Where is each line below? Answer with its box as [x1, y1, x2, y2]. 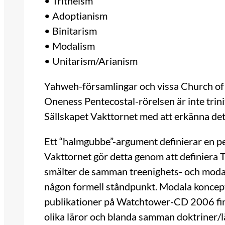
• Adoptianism [44, 10, 107, 22]
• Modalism [44, 40, 95, 52]
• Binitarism [44, 25, 97, 37]
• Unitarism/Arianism [44, 55, 138, 67]
